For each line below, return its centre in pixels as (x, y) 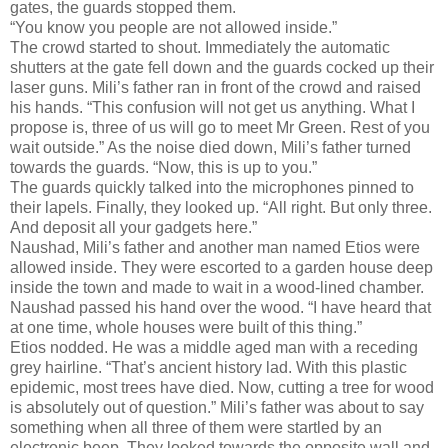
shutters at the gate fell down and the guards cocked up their (222, 67)
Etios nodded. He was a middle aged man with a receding (214, 347)
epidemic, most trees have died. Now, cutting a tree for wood (222, 387)
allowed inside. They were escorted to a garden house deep (221, 267)
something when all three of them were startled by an (196, 427)
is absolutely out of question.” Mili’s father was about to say (217, 407)
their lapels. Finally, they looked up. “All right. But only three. (221, 207)
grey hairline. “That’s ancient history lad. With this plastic (208, 367)
